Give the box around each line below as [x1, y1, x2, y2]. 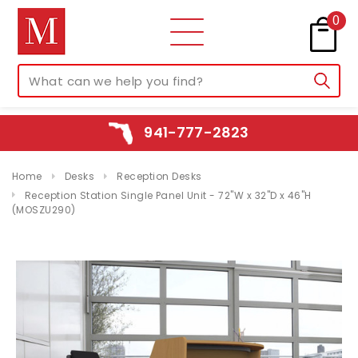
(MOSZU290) [12, 203, 76, 217]
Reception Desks [117, 169, 202, 183]
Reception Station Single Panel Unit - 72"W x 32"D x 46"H [24, 188, 312, 202]
